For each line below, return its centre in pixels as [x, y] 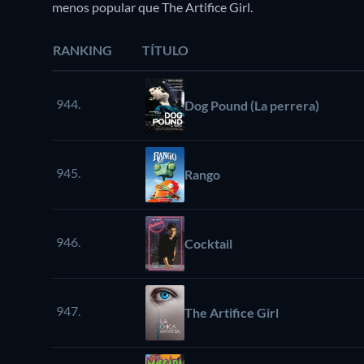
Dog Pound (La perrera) [252, 105]
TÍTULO [165, 50]
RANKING [82, 50]
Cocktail [208, 243]
